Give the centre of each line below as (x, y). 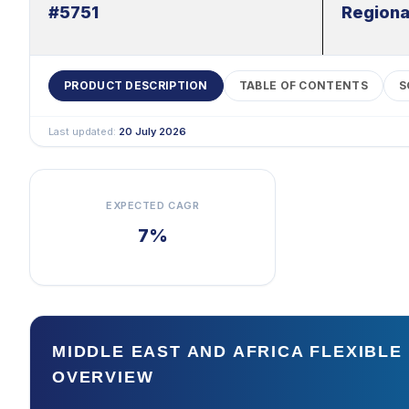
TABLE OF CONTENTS (303, 85)
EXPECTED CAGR (153, 205)
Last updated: (84, 131)
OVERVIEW (103, 377)
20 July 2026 (152, 131)
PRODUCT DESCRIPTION (136, 85)
